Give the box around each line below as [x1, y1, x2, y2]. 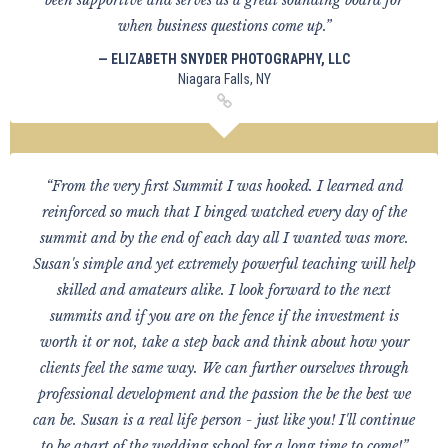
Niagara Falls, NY [177, 71, 271, 87]
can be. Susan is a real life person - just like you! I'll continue [33, 411, 415, 429]
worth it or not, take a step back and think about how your [39, 333, 409, 351]
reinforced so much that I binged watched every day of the [41, 203, 407, 221]
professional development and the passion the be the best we [37, 385, 411, 403]
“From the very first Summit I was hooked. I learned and [45, 177, 403, 195]
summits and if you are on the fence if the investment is [49, 307, 399, 325]
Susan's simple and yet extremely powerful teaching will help [32, 255, 416, 273]
